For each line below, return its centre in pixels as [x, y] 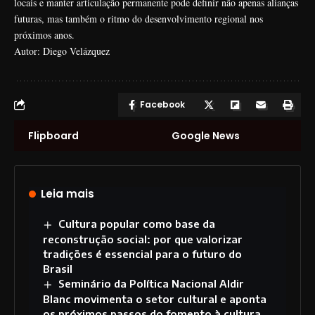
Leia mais [68, 193]
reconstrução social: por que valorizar [143, 239]
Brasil [58, 268]
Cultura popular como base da [137, 223]
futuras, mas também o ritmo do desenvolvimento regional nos [139, 18]
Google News [206, 135]
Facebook [162, 104]
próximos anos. [44, 34]
